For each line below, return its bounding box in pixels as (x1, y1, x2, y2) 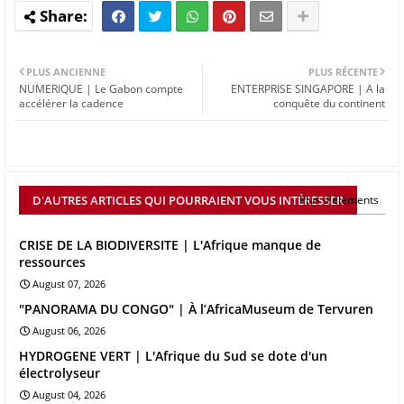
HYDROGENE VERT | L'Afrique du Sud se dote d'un (19, 347, 327, 365)
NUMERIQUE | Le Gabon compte (19, 81, 183, 97)
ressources (19, 253, 86, 271)
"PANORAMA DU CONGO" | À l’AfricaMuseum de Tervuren (19, 300, 373, 318)
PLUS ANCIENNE (26, 65, 106, 79)
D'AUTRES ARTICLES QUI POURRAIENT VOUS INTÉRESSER (32, 191, 344, 208)
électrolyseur (19, 364, 100, 382)
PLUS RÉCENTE (308, 65, 378, 79)
